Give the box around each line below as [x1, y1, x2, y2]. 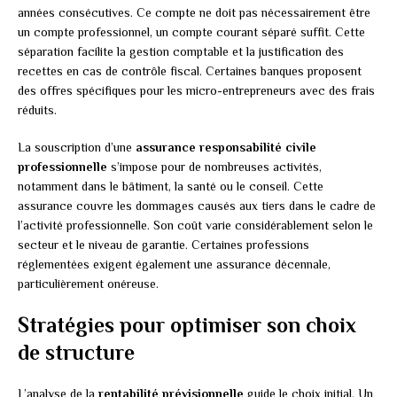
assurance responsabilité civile [136, 140, 316, 155]
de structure [18, 340, 135, 365]
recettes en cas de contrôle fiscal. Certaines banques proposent [18, 64, 362, 79]
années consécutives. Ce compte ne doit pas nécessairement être [18, 5, 370, 20]
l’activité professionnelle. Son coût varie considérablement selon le [18, 218, 373, 233]
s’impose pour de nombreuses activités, [107, 160, 322, 175]
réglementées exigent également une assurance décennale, [18, 257, 331, 272]
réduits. [18, 103, 57, 118]
